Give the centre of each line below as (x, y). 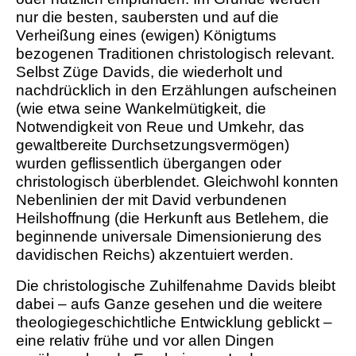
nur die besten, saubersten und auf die (147, 17)
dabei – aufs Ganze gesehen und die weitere (169, 304)
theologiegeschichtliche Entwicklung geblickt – (174, 323)
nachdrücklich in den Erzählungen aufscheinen (176, 91)
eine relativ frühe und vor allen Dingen (145, 341)
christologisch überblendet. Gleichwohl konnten (177, 182)
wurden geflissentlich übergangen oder (149, 164)
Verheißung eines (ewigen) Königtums (146, 36)
